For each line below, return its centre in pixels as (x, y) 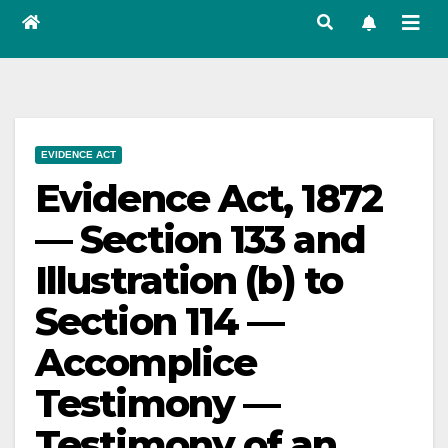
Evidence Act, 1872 (208, 198)
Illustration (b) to (188, 280)
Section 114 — (159, 321)
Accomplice (146, 362)
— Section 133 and (200, 239)
